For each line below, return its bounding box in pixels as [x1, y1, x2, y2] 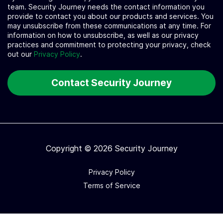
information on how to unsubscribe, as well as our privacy [7, 31, 199, 39]
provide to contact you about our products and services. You [7, 12, 214, 20]
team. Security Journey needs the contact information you [7, 2, 205, 11]
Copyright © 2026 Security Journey [45, 143, 178, 153]
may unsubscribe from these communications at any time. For [7, 21, 211, 30]
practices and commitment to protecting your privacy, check [7, 40, 211, 49]
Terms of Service [83, 181, 140, 190]
